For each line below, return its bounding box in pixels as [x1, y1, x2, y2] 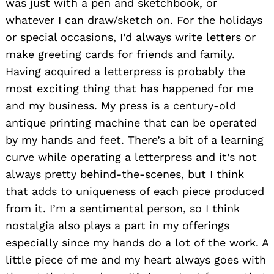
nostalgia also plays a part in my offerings [6, 218, 229, 232]
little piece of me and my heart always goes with [6, 253, 266, 266]
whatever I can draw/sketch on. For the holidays [6, 13, 262, 26]
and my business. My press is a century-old [6, 98, 236, 112]
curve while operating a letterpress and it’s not [6, 150, 257, 163]
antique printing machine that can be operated [6, 116, 257, 129]
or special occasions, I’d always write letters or [6, 30, 256, 43]
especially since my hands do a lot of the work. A [6, 235, 268, 249]
